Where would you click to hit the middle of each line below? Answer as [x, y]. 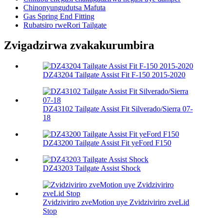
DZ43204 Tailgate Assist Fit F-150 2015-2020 [114, 75]
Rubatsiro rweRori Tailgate [65, 25]
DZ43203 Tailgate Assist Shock [92, 168]
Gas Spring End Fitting [59, 16]
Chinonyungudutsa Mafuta [64, 7]
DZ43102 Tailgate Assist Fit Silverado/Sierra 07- [118, 109]
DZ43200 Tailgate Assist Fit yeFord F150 [107, 143]
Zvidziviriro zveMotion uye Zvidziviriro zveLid [116, 202]
